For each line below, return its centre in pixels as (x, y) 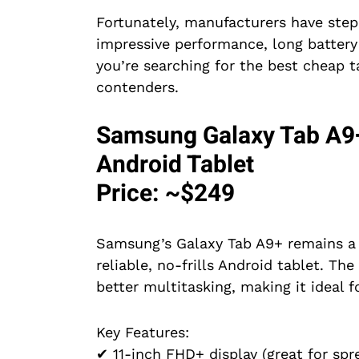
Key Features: (143, 333)
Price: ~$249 (165, 194)
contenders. (137, 87)
